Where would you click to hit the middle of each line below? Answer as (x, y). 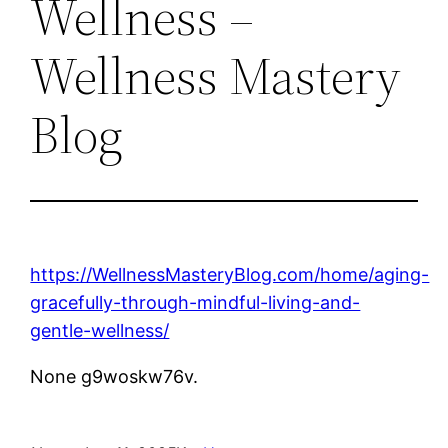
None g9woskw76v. (114, 376)
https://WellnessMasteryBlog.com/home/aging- (230, 274)
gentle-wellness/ (100, 330)
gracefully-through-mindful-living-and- (195, 302)
